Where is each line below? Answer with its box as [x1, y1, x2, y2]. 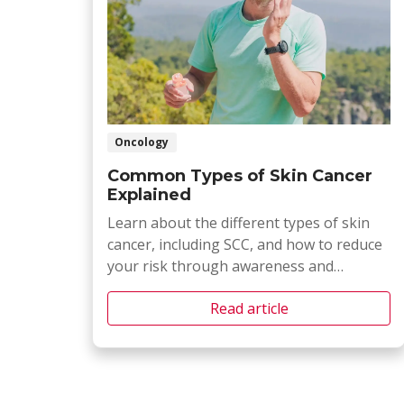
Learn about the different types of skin [107, 212, 370, 233]
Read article [209, 298, 289, 318]
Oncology [115, 133, 170, 150]
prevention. [107, 277, 185, 298]
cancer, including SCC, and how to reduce [107, 234, 382, 254]
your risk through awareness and [107, 255, 334, 276]
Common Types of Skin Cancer [107, 165, 372, 186]
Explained [107, 184, 191, 205]
